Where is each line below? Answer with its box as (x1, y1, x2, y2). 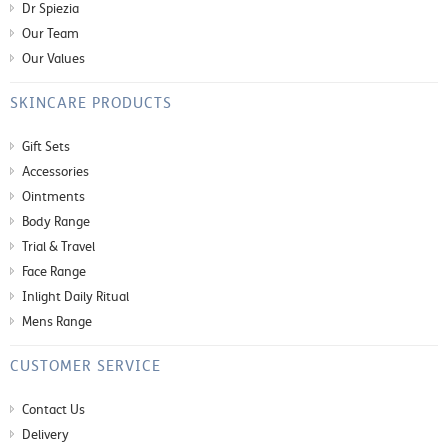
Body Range (22, 213, 90, 230)
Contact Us (22, 401, 85, 418)
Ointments (22, 188, 85, 205)
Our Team (22, 25, 79, 42)
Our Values (22, 50, 85, 67)
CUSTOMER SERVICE (10, 356, 161, 375)
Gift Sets (22, 138, 70, 155)
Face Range (22, 263, 86, 280)
